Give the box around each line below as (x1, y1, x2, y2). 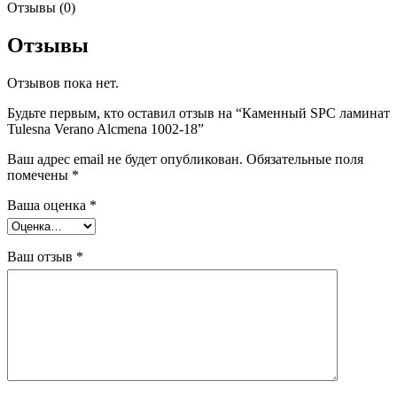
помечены (7, 167, 72, 183)
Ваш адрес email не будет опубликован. (7, 151, 243, 167)
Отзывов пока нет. (7, 74, 119, 90)
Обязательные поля (246, 151, 363, 167)
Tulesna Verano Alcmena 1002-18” (7, 121, 204, 136)
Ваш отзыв (7, 248, 76, 264)
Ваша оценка (7, 197, 90, 213)
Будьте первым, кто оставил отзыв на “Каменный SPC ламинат (7, 105, 390, 121)
